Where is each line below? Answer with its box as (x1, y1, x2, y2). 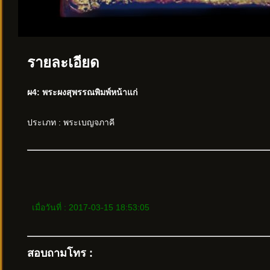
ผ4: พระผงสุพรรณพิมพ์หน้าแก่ (27, 87, 137, 98)
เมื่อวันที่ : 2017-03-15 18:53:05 (27, 202, 149, 213)
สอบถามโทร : (27, 247, 93, 260)
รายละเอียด (27, 54, 99, 71)
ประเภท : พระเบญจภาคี (27, 118, 115, 128)
